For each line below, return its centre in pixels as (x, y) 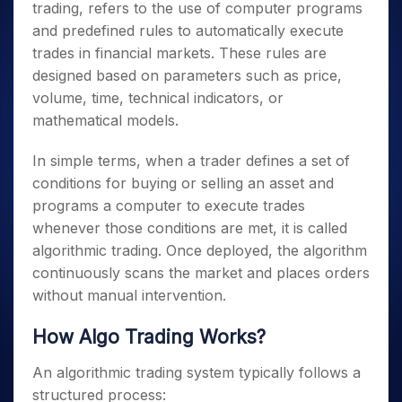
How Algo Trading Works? (149, 337)
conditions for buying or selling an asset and (183, 183)
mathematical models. (105, 120)
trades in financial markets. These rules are (179, 53)
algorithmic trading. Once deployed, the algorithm (200, 250)
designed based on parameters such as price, (187, 75)
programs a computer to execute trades (169, 205)
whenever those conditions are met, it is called (190, 228)
